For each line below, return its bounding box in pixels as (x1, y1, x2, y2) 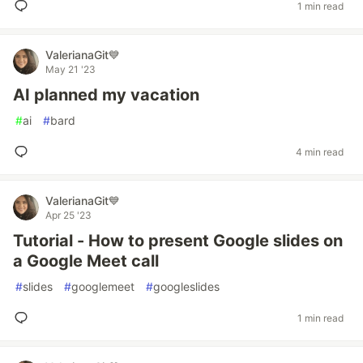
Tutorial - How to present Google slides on (13, 231, 343, 250)
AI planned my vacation (13, 85, 199, 105)
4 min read (296, 145, 344, 158)
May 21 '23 (45, 63, 96, 75)
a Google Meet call (13, 251, 159, 271)
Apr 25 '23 (45, 209, 92, 221)
